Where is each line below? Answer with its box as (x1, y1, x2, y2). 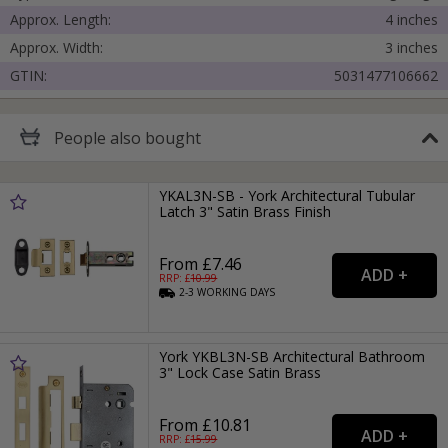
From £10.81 (159, 414, 252, 437)
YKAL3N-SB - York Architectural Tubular (159, 186, 416, 206)
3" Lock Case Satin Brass (159, 363, 322, 383)
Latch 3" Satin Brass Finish (159, 202, 332, 222)
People (54, 126, 110, 149)
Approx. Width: (10, 38, 103, 58)
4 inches (385, 10, 438, 30)
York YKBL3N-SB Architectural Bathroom (159, 347, 426, 367)
